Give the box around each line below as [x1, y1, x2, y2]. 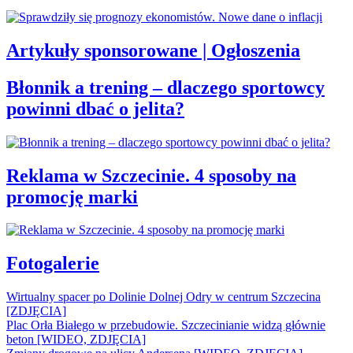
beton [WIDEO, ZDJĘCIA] [6, 333, 146, 347]
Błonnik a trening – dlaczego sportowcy [6, 76, 325, 98]
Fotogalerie [6, 253, 99, 274]
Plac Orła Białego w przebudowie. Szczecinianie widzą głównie [6, 318, 325, 333]
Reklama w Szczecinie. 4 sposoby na [6, 165, 296, 186]
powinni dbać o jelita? [6, 98, 184, 119]
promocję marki [6, 186, 138, 207]
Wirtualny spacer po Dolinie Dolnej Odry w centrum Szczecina [6, 290, 321, 304]
